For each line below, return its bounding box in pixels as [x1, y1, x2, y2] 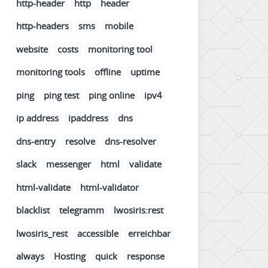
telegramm [59, 204, 104, 217]
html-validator [80, 181, 139, 193]
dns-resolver [105, 135, 156, 147]
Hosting [54, 250, 86, 263]
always [16, 250, 44, 263]
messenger [46, 158, 91, 170]
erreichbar [128, 227, 170, 239]
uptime [130, 66, 160, 78]
